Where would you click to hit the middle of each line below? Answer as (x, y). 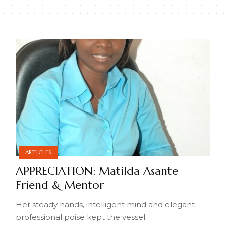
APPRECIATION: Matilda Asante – (101, 171)
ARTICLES (38, 152)
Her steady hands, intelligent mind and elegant (105, 204)
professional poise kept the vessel (80, 217)
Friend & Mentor (60, 185)
